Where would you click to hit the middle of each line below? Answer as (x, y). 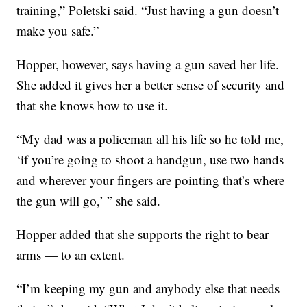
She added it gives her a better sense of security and (151, 85)
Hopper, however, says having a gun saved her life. (148, 64)
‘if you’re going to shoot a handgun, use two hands (150, 160)
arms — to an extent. (71, 255)
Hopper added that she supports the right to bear (143, 234)
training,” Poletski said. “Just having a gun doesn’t (148, 10)
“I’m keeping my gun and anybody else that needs (148, 288)
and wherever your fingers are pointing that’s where (151, 180)
